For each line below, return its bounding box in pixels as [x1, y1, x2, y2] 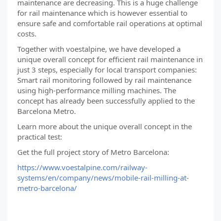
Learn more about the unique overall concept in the [17, 121, 192, 131]
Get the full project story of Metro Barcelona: [17, 147, 171, 157]
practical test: [17, 132, 62, 142]
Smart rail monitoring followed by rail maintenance [17, 75, 191, 85]
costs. [17, 29, 37, 38]
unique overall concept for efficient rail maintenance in [17, 54, 203, 64]
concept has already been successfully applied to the [17, 96, 195, 106]
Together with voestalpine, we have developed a [17, 44, 181, 54]
